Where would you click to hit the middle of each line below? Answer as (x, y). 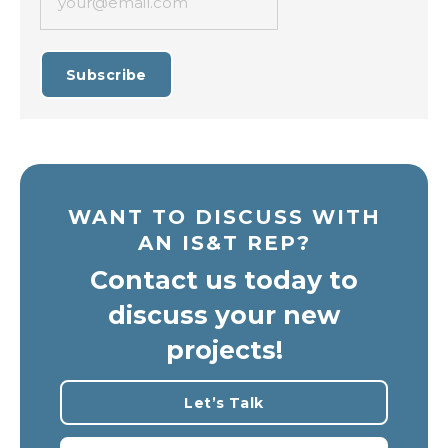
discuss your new (224, 315)
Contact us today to (224, 280)
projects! (224, 350)
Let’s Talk (224, 403)
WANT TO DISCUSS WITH (224, 217)
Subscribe (106, 75)
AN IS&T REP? (224, 243)
